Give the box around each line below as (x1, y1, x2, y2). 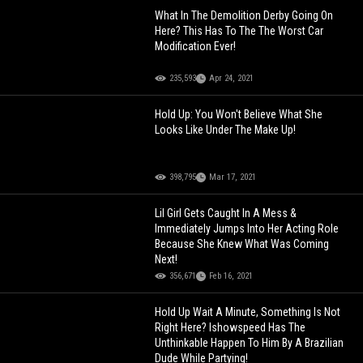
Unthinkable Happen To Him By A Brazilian (155, 335, 344, 349)
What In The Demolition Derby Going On (155, 8, 334, 22)
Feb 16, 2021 (209, 270, 254, 281)
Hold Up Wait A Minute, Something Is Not (155, 305, 341, 318)
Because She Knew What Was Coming (155, 237, 330, 250)
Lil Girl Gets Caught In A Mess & (155, 206, 297, 220)
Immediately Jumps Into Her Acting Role (155, 221, 340, 235)
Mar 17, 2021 (209, 171, 257, 182)
